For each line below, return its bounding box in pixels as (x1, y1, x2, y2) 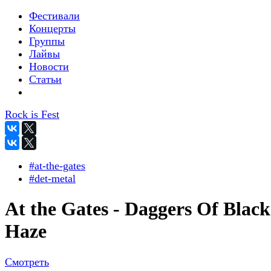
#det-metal (29, 172, 76, 184)
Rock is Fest (5, 108, 59, 120)
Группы (29, 35, 65, 47)
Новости (29, 60, 69, 73)
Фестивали (29, 10, 80, 22)
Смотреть (5, 255, 49, 268)
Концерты (29, 22, 76, 34)
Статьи (29, 73, 62, 85)
